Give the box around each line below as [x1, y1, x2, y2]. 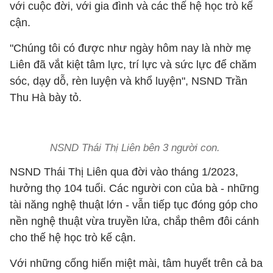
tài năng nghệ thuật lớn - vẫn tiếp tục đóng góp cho [10, 199, 258, 211]
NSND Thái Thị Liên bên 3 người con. [50, 142, 223, 154]
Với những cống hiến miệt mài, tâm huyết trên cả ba [10, 257, 263, 269]
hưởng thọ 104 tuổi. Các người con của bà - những [10, 182, 259, 194]
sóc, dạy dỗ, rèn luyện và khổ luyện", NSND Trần [10, 75, 247, 87]
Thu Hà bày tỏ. [10, 91, 82, 104]
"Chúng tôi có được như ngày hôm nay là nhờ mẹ [10, 42, 251, 54]
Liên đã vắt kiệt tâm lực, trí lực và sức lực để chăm [10, 58, 257, 71]
